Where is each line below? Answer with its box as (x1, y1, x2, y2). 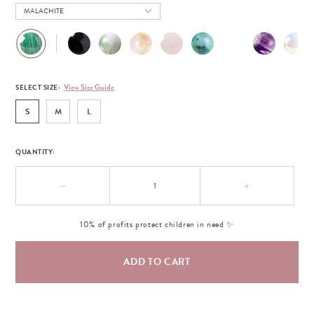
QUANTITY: (15, 146, 55, 158)
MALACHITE (24, 6, 64, 17)
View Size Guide (64, 81, 115, 94)
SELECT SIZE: (15, 82, 61, 93)
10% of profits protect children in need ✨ (80, 218, 234, 231)
